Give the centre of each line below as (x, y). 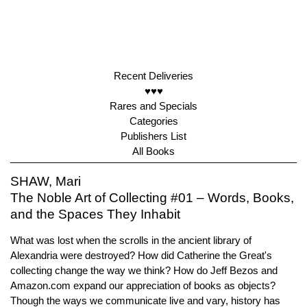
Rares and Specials (153, 106)
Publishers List (153, 136)
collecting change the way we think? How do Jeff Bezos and (144, 270)
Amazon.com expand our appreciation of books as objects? (143, 285)
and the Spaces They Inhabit (95, 214)
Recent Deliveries (153, 76)
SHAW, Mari (46, 181)
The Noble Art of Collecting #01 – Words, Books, (152, 198)
